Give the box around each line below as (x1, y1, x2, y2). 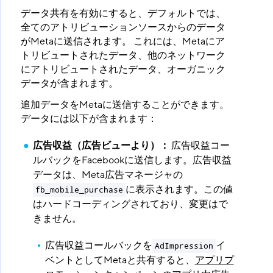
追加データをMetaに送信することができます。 (20, 98, 229, 112)
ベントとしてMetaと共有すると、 (44, 253, 195, 268)
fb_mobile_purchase (35, 185, 123, 195)
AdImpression (154, 241, 213, 251)
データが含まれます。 (20, 77, 118, 91)
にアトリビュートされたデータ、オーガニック (20, 63, 225, 77)
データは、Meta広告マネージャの (32, 168, 183, 182)
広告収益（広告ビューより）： (32, 139, 169, 153)
